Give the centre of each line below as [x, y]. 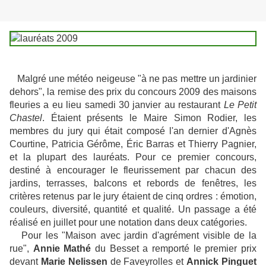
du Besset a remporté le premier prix [174, 249]
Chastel [26, 118]
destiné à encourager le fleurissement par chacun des [133, 170]
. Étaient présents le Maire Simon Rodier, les [149, 118]
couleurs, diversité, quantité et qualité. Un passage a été [133, 210]
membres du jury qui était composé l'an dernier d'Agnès [133, 131]
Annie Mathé [62, 249]
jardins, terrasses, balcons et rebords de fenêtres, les [133, 183]
